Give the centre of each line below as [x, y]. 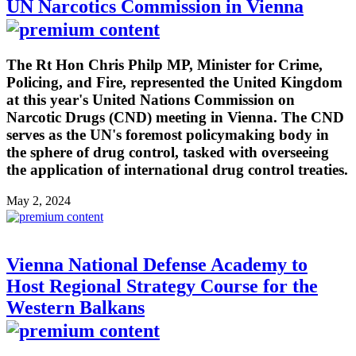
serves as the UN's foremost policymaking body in [168, 134]
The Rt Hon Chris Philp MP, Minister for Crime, [164, 64]
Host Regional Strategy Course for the [162, 286]
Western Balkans [75, 307]
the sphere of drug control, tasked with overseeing [168, 152]
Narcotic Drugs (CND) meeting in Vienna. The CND [175, 117]
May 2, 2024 [39, 200]
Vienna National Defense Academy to [157, 264]
